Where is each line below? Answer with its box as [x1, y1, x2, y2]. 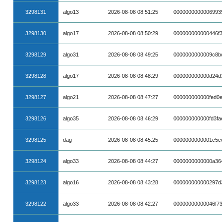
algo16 [63, 179, 79, 185]
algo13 [63, 9, 79, 15]
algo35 [63, 115, 79, 121]
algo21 [63, 94, 79, 100]
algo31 [63, 52, 79, 57]
